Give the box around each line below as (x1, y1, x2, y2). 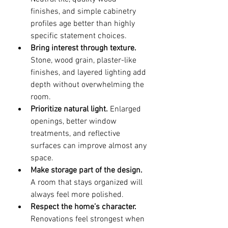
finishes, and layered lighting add (31, 68, 148, 78)
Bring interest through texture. (31, 43, 136, 53)
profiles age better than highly (31, 19, 137, 29)
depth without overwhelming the (31, 80, 146, 90)
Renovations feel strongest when (31, 214, 147, 224)
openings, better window (31, 117, 119, 127)
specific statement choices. (31, 31, 127, 41)
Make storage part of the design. (31, 165, 142, 176)
